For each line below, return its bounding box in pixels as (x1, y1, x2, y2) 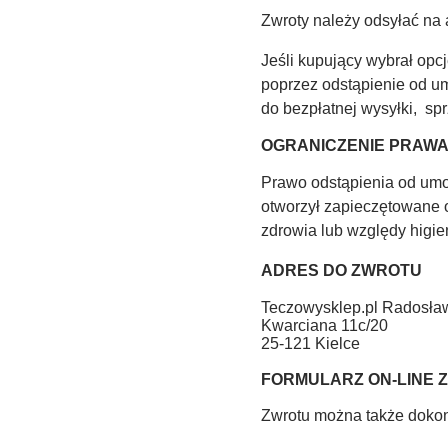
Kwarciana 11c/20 (261, 317, 389, 334)
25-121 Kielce (261, 335, 361, 352)
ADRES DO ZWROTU (261, 262, 423, 279)
